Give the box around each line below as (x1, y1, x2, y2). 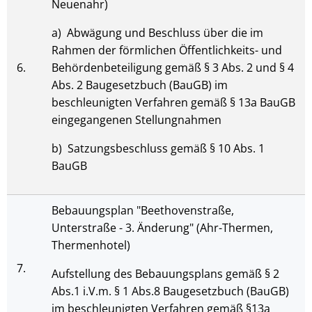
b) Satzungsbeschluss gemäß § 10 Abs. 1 (52, 141, 265, 156)
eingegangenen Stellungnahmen (52, 112, 221, 127)
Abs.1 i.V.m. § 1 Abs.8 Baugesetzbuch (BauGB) (52, 283, 289, 299)
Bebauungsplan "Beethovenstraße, (52, 203, 234, 218)
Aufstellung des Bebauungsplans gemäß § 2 (52, 266, 279, 281)
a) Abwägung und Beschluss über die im (52, 25, 263, 40)
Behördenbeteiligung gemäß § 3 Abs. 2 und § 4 (52, 60, 294, 75)
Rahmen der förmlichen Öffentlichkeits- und (52, 42, 282, 58)
